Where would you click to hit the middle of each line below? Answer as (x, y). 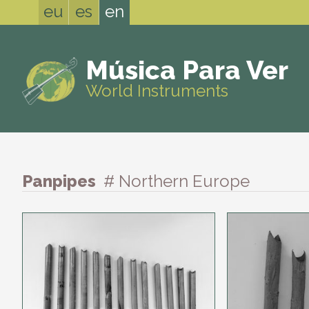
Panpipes (61, 181)
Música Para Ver (187, 70)
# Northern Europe (177, 181)
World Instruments (157, 91)
